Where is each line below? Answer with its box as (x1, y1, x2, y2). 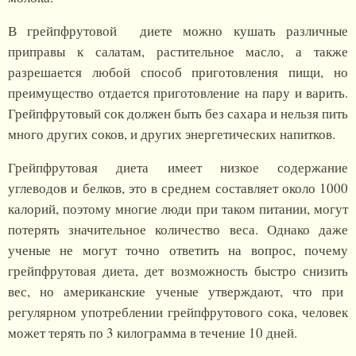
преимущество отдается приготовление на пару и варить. (8, 83, 348, 103)
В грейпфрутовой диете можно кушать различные (8, 21, 348, 41)
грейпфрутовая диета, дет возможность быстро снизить (8, 261, 348, 281)
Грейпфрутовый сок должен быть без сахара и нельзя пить (8, 104, 348, 123)
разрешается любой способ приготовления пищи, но (8, 63, 348, 82)
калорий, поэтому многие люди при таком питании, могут (8, 199, 348, 219)
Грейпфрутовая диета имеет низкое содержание (8, 158, 348, 177)
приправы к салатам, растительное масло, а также (8, 42, 348, 61)
